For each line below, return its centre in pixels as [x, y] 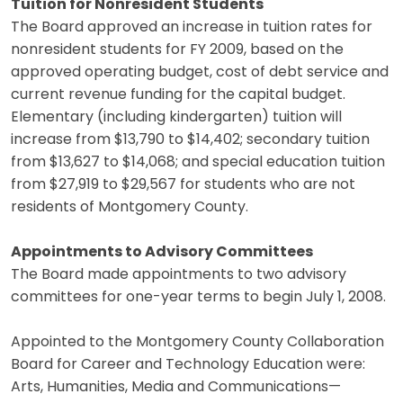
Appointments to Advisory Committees [162, 252]
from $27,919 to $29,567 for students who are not [183, 185]
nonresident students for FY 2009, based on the [177, 50]
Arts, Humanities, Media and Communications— [176, 387]
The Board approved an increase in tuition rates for [192, 27]
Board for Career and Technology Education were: [188, 365]
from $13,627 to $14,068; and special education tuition [198, 162]
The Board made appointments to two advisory [179, 275]
